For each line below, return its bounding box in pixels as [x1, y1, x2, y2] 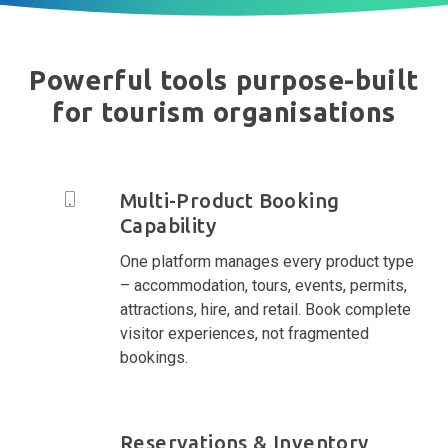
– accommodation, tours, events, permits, [120, 275, 407, 295]
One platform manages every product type [120, 251, 414, 271]
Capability [120, 213, 217, 237]
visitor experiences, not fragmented [120, 323, 369, 343]
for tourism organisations [52, 96, 396, 127]
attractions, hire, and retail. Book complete [120, 299, 411, 319]
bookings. [120, 347, 188, 367]
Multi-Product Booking [120, 188, 340, 212]
